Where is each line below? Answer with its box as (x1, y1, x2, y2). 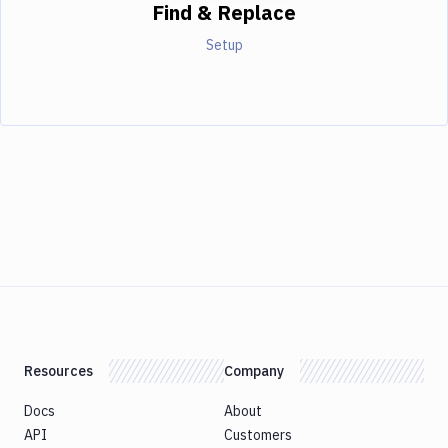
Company (224, 361, 284, 380)
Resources (24, 361, 93, 380)
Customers (224, 425, 292, 444)
